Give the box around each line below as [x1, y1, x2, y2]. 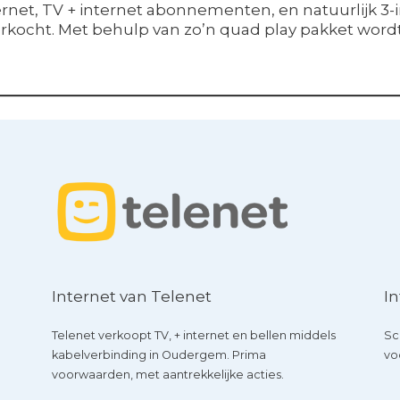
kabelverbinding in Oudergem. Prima [52, 347, 267, 362]
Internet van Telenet [52, 287, 212, 305]
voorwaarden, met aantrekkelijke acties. [52, 367, 285, 381]
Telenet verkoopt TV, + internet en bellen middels [52, 328, 337, 342]
